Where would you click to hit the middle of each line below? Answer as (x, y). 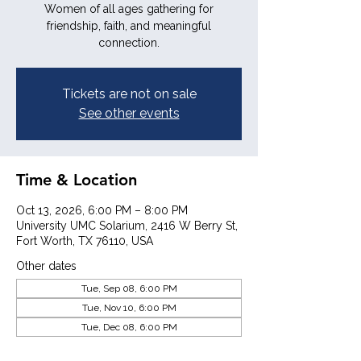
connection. (129, 43)
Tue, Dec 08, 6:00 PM (129, 327)
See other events (129, 113)
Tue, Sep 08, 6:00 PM (129, 288)
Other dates (46, 266)
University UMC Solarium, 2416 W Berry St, (127, 226)
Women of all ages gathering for (129, 9)
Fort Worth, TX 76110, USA (85, 241)
